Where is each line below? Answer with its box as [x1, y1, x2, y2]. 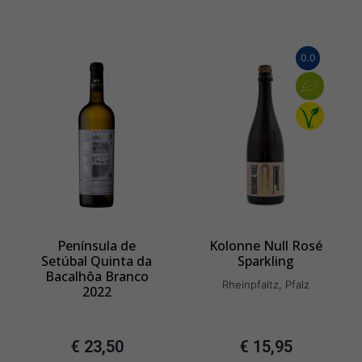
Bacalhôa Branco [44, 267, 149, 286]
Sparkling [237, 252, 294, 271]
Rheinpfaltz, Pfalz [221, 278, 309, 292]
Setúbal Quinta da [41, 252, 152, 271]
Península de [57, 237, 136, 255]
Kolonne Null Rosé [208, 237, 322, 255]
